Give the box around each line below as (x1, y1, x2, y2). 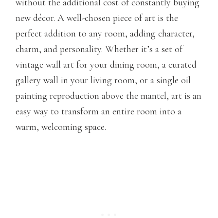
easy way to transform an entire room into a (16, 105, 182, 117)
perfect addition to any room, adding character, (16, 27, 195, 39)
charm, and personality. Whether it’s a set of (16, 43, 182, 55)
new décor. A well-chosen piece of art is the (16, 12, 178, 24)
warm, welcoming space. (16, 121, 106, 133)
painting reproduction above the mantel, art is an (16, 90, 201, 102)
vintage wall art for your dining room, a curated (16, 58, 197, 71)
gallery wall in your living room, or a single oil (16, 74, 191, 86)
